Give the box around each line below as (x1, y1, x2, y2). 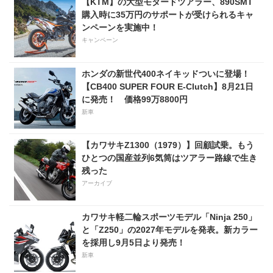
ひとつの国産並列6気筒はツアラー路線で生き (81, 153, 257, 163)
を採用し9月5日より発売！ (81, 237, 185, 247)
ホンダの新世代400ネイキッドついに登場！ (81, 68, 250, 79)
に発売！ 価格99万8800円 (81, 94, 188, 104)
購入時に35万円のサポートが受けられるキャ (81, 10, 253, 20)
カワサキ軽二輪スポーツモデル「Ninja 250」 (81, 211, 257, 222)
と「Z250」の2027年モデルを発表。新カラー (81, 224, 258, 235)
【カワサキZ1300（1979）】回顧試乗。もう (81, 140, 254, 151)
